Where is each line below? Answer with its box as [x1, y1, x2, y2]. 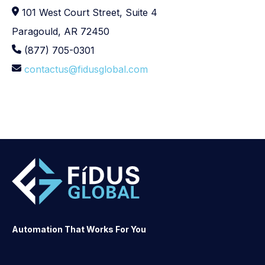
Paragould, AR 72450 [12, 25, 109, 37]
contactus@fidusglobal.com [24, 63, 148, 75]
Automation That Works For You [12, 224, 146, 234]
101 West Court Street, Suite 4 [19, 6, 157, 18]
